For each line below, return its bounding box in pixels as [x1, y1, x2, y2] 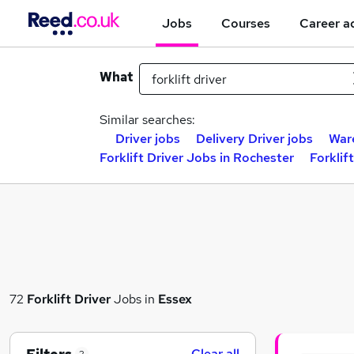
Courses [221, 14, 270, 32]
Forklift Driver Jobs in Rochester [100, 149, 294, 166]
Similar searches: [100, 111, 195, 128]
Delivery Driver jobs [196, 130, 313, 147]
